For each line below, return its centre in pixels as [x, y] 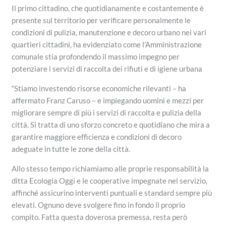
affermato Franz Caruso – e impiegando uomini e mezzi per [108, 100]
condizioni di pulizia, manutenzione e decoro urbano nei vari [109, 32]
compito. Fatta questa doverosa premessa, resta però [100, 217]
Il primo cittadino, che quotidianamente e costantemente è [108, 8]
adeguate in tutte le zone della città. [71, 149]
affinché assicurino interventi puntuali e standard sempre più [112, 192]
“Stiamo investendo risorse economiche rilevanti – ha [99, 88]
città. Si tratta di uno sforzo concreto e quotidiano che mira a [111, 124]
